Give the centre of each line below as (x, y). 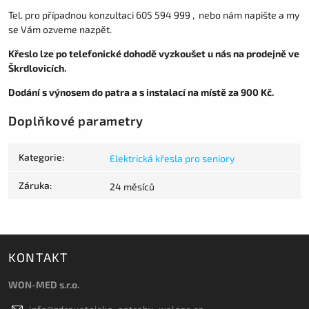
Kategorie (40, 157)
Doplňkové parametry (76, 120)
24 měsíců (132, 187)
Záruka (34, 186)
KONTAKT (39, 258)
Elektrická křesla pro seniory (172, 159)
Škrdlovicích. (37, 68)
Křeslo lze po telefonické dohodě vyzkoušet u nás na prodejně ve (154, 53)
